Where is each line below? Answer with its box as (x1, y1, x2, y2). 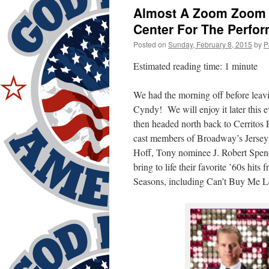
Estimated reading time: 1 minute (133, 59, 258, 72)
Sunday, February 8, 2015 (168, 39, 252, 49)
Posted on (133, 39, 166, 49)
